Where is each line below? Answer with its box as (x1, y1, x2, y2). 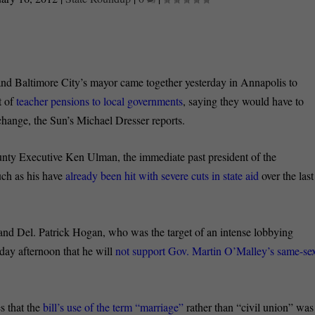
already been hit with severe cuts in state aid (65, 168, 259, 184)
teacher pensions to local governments (16, 93, 184, 108)
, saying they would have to (183, 93, 304, 108)
